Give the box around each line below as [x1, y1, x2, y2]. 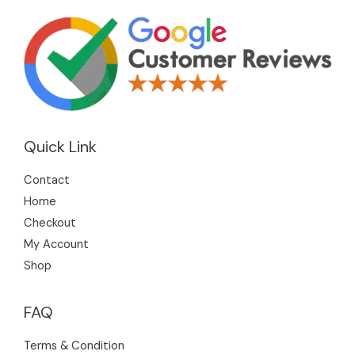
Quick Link [24, 136, 97, 158]
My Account [24, 237, 89, 253]
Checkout [24, 216, 76, 231]
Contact [24, 173, 70, 189]
